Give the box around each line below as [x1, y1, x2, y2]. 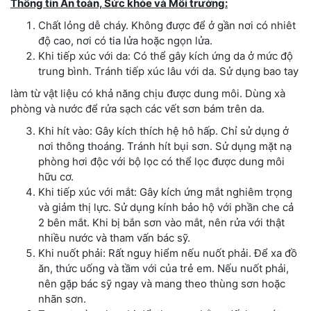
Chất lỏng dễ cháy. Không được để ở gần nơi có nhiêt [38, 18, 296, 32]
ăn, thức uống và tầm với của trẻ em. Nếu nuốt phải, [38, 261, 289, 275]
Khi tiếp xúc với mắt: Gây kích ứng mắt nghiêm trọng [38, 185, 292, 199]
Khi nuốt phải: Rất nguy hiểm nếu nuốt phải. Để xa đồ [38, 246, 297, 260]
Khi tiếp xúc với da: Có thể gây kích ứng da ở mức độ [38, 49, 293, 62]
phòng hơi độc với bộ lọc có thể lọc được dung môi [38, 154, 285, 168]
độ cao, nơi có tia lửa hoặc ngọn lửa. [38, 33, 212, 47]
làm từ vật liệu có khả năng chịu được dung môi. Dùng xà [10, 86, 285, 100]
